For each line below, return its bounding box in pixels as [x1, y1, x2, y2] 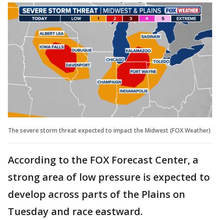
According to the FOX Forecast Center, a [8, 153, 198, 166]
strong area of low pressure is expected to [8, 170, 210, 184]
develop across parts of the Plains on [8, 187, 185, 201]
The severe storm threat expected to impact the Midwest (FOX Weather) [8, 126, 211, 135]
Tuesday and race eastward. [8, 204, 143, 218]
